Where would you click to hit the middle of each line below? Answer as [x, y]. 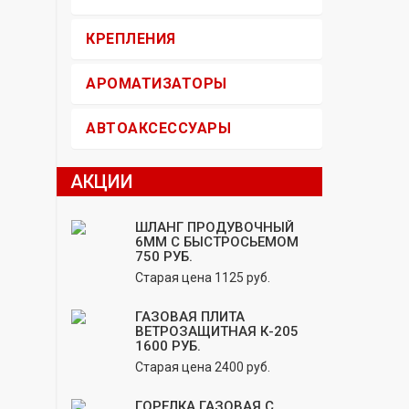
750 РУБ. [164, 257]
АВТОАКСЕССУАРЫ [158, 128]
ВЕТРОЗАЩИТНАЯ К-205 [217, 331]
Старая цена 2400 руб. [203, 367]
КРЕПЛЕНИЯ [131, 39]
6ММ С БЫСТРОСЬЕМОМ [217, 242]
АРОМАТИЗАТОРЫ [157, 84]
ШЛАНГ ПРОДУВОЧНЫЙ [215, 227]
